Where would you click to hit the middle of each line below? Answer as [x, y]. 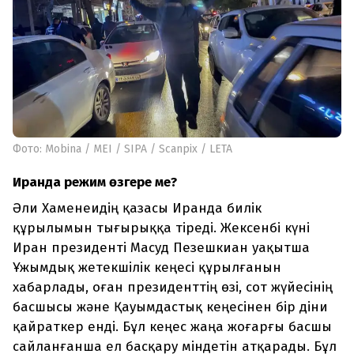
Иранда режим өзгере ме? [95, 183]
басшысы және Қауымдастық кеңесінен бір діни [170, 307]
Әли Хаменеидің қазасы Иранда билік [137, 209]
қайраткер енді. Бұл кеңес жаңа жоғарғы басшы [172, 327]
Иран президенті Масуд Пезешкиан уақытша [161, 248]
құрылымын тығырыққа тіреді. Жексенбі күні [161, 228]
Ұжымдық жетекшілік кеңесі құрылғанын [147, 268]
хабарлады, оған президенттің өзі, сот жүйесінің [173, 288]
